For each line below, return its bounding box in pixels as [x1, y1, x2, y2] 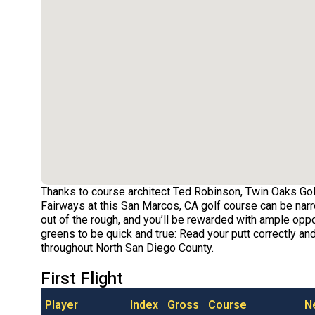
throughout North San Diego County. [40, 241, 214, 255]
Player [44, 298, 78, 312]
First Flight [40, 269, 123, 289]
